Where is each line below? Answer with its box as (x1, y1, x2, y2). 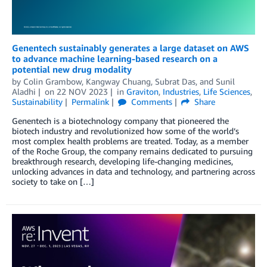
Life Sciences (203, 86, 250, 97)
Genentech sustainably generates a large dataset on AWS (12, 42, 249, 53)
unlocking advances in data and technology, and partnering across (12, 166, 255, 176)
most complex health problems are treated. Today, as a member (12, 135, 249, 146)
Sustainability (12, 96, 63, 107)
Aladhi (12, 86, 36, 97)
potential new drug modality (12, 63, 132, 74)
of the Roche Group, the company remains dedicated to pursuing (12, 145, 253, 156)
